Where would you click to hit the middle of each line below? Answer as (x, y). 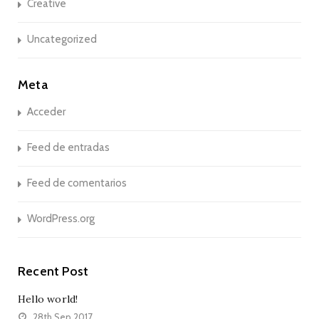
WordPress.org (61, 218)
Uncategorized (62, 39)
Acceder (46, 111)
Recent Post (53, 271)
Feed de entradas (68, 147)
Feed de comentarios (77, 183)
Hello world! (48, 299)
